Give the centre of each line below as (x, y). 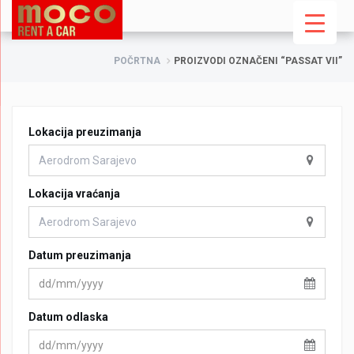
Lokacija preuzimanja (85, 132)
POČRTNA (137, 61)
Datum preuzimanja (80, 255)
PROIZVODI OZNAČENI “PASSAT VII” (258, 61)
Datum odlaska (68, 317)
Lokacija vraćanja (74, 194)
